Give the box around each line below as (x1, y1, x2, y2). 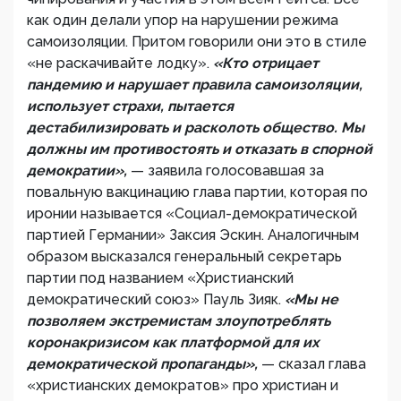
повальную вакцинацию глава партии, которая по (27, 183, 368, 200)
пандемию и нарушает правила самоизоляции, (27, 76, 363, 93)
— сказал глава (261, 355, 366, 372)
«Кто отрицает (213, 55, 319, 72)
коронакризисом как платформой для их (27, 334, 319, 351)
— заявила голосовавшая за (131, 162, 324, 179)
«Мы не (285, 291, 338, 308)
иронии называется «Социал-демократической (27, 205, 357, 222)
